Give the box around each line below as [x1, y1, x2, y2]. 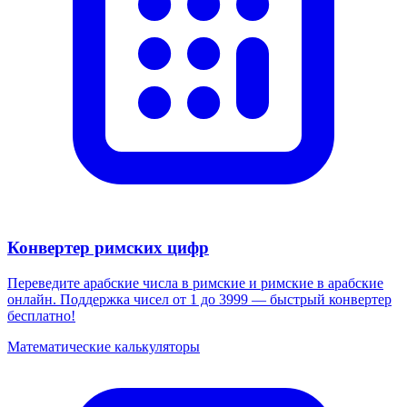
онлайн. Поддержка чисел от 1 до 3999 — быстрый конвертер [7, 291, 392, 307]
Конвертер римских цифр [7, 238, 209, 258]
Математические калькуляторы [7, 338, 200, 354]
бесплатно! [7, 307, 75, 323]
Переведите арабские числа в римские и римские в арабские [7, 274, 383, 291]
